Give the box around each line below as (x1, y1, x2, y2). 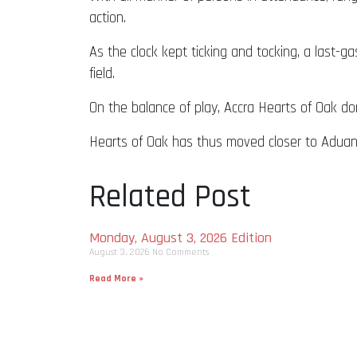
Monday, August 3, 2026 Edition (89, 228, 272, 247)
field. (89, 64, 115, 83)
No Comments (152, 245, 209, 258)
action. (89, 8, 126, 27)
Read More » (89, 272, 143, 284)
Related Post (89, 176, 251, 218)
